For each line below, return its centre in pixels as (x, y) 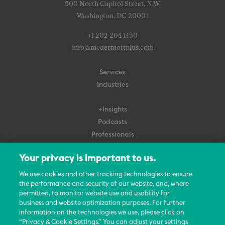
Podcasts (113, 122)
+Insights (113, 109)
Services (113, 72)
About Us (113, 172)
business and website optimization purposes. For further (102, 203)
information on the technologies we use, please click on (102, 213)
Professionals (113, 134)
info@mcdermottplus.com (113, 47)
